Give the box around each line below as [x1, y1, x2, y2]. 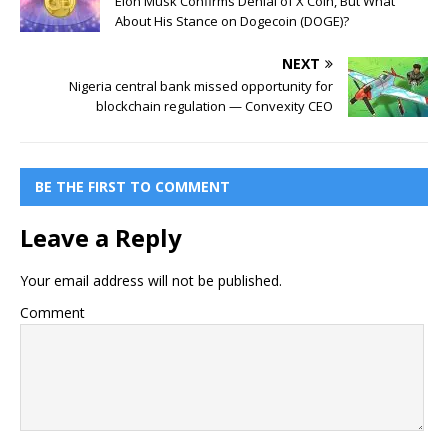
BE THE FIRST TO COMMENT [35, 176, 230, 196]
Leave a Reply [20, 220, 182, 254]
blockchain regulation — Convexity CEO [96, 96, 333, 115]
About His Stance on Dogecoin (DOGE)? [115, 11, 349, 30]
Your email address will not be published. [20, 270, 282, 290]
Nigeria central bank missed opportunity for [69, 76, 333, 95]
